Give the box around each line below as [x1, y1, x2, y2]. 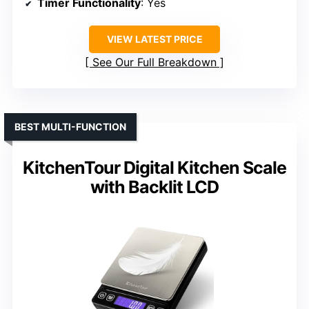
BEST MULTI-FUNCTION [14, 120, 126, 132]
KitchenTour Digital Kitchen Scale [23, 157, 286, 178]
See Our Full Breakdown [92, 54, 217, 69]
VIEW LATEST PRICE [106, 32, 203, 45]
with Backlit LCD [90, 176, 219, 197]
